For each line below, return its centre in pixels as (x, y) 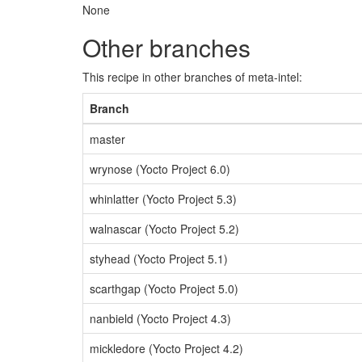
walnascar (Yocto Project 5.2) (164, 229)
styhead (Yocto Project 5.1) (159, 259)
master (107, 139)
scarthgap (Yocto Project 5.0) (164, 288)
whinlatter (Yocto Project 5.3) (163, 199)
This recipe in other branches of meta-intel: (192, 77)
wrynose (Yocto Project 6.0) (160, 169)
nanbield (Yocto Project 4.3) (160, 318)
